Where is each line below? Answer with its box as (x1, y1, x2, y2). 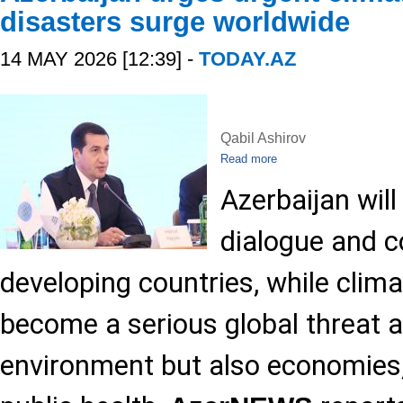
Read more (220, 152, 277, 166)
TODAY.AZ (199, 48, 296, 70)
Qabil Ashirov (220, 130, 306, 146)
